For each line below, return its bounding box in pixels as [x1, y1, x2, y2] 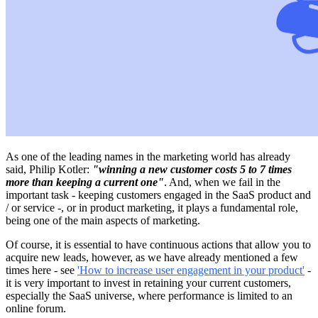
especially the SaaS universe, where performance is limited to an [6, 290, 292, 302]
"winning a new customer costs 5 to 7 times [92, 163, 292, 176]
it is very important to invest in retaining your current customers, [6, 277, 291, 290]
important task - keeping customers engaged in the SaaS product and [6, 189, 311, 202]
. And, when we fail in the [164, 176, 280, 189]
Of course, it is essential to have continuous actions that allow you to [6, 238, 311, 251]
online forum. [6, 302, 66, 315]
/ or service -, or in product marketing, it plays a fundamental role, [6, 202, 298, 214]
